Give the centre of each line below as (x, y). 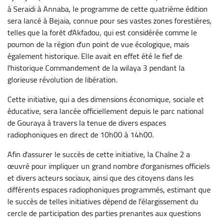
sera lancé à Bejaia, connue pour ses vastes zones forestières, (110, 20)
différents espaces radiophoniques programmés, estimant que (109, 189)
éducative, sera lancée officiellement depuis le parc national (106, 111)
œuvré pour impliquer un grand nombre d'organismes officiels (109, 166)
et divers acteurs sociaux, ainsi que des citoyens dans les (100, 178)
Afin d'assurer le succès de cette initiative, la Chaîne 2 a (99, 154)
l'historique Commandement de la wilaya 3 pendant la (96, 68)
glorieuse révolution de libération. (62, 79)
